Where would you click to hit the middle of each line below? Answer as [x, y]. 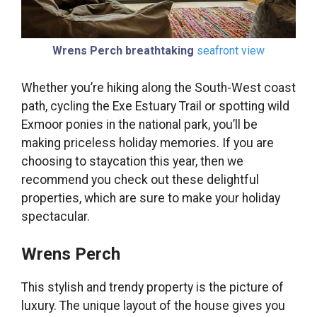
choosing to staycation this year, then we [132, 162]
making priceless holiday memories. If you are [148, 143]
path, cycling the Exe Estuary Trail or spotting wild [155, 106]
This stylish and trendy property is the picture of [152, 288]
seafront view [231, 50]
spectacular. [56, 217]
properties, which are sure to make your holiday [151, 198]
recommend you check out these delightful [140, 180]
